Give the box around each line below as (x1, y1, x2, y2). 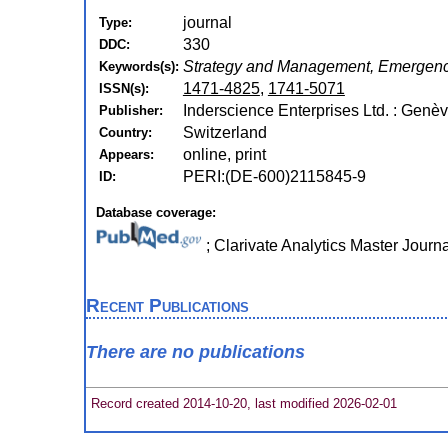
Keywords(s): (98, 59, 179, 74)
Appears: (98, 147, 154, 162)
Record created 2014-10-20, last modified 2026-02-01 (86, 395, 397, 411)
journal (182, 14, 232, 31)
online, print (182, 146, 266, 163)
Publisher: (98, 103, 163, 118)
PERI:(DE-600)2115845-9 (182, 168, 366, 185)
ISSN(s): (98, 81, 149, 96)
